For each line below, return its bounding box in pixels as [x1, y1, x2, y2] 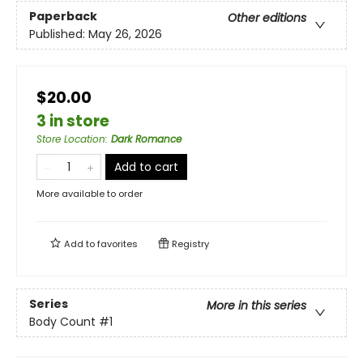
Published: [29, 25, 88, 42]
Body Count [29, 313, 96, 330]
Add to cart [114, 159, 178, 176]
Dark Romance [111, 132, 181, 147]
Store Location [36, 132, 105, 147]
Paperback [29, 7, 97, 24]
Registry [169, 237, 209, 251]
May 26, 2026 [88, 25, 162, 42]
